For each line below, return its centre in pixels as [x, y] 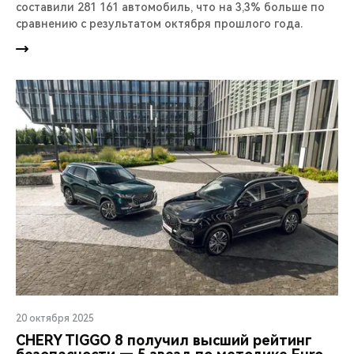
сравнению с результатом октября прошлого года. [159, 24]
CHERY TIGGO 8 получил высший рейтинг [164, 340]
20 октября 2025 [55, 318]
